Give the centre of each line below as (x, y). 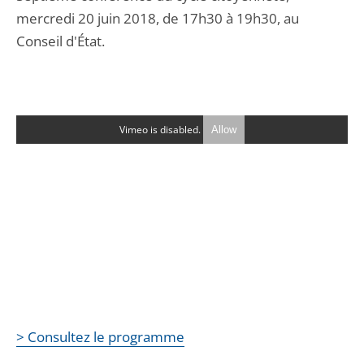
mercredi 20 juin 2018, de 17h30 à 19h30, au (158, 18)
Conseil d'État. (61, 41)
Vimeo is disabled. (161, 130)
